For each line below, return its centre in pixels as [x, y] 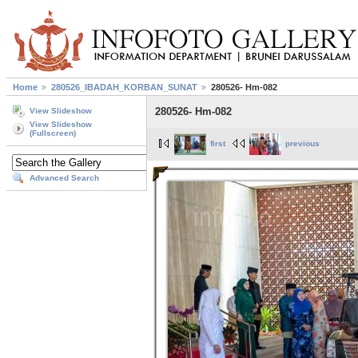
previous [302, 144]
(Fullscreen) [53, 133]
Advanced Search [64, 178]
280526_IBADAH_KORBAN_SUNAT [124, 88]
